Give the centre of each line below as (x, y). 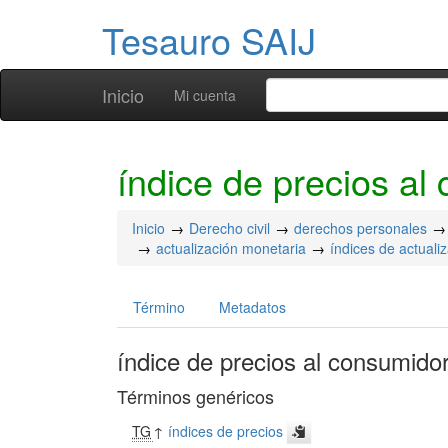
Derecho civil (229, 228)
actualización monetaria (231, 248)
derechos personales (360, 228)
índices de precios (226, 431)
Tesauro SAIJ (209, 39)
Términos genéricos (195, 396)
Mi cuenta (205, 95)
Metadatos (252, 307)
